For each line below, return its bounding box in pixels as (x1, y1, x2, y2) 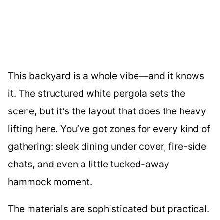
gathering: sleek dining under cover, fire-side (8, 140, 206, 152)
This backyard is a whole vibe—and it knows (8, 70, 204, 82)
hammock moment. (8, 176, 92, 188)
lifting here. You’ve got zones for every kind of (8, 123, 210, 135)
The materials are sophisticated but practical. (8, 203, 209, 215)
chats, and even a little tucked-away (8, 158, 169, 170)
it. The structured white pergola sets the (8, 87, 185, 99)
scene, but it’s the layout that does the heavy (8, 105, 206, 117)
